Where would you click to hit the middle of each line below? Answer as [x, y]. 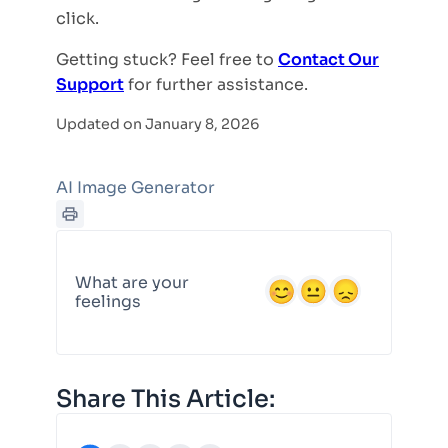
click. [77, 18]
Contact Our [328, 59]
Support [90, 84]
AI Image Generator [135, 187]
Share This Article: [165, 398]
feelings [108, 302]
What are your [132, 283]
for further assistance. [216, 84]
